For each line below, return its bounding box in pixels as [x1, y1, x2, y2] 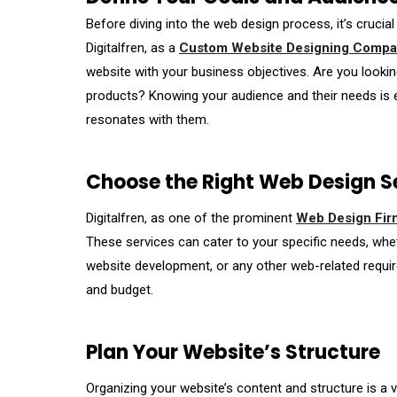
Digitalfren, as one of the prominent [86, 210, 296, 227]
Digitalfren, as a [86, 40, 179, 57]
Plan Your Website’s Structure [86, 339, 380, 367]
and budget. [86, 282, 153, 299]
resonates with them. [86, 112, 209, 128]
